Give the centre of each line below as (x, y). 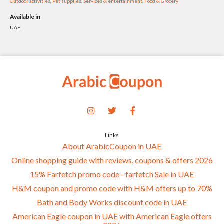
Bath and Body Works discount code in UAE (112, 202)
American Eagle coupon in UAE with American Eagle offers (112, 216)
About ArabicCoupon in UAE (112, 146)
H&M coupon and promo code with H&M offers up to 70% (112, 188)
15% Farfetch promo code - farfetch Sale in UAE (112, 174)
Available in (25, 17)
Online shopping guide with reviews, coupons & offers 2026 (112, 160)
